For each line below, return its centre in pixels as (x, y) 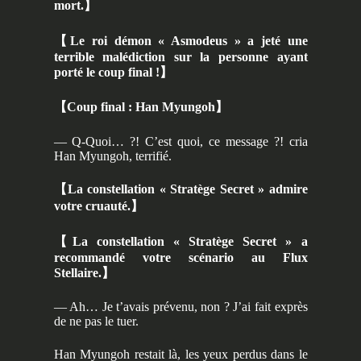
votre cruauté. (92, 206)
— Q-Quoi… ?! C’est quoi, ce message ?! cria (180, 141)
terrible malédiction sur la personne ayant (180, 56)
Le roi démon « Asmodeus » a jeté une (189, 40)
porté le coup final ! (106, 72)
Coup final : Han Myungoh (141, 107)
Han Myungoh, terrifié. (112, 156)
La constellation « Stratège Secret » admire (187, 189)
